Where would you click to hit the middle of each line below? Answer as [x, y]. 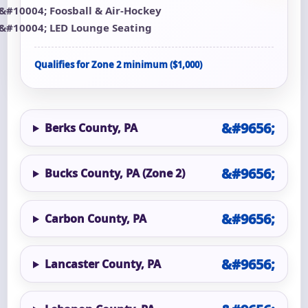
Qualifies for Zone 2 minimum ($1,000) [118, 65]
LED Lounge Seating [101, 28]
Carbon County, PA [95, 219]
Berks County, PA [91, 128]
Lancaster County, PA [102, 264]
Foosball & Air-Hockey [106, 11]
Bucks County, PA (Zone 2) [114, 174]
